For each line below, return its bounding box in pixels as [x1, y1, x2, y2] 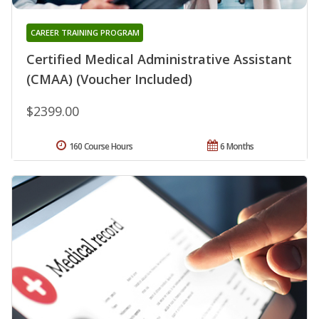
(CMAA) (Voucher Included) [26, 70, 192, 88]
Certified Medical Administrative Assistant [26, 51, 292, 68]
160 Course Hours [68, 140, 133, 153]
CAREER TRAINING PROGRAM [30, 27, 140, 38]
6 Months [220, 140, 254, 153]
